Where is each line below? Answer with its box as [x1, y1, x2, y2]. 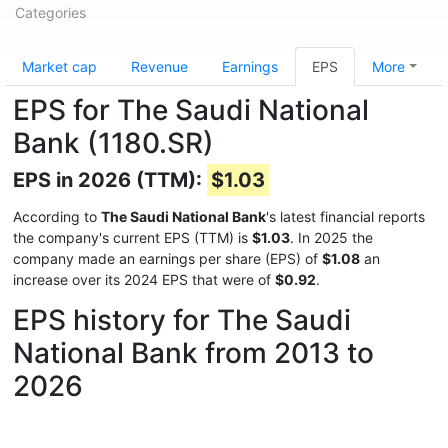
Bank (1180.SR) [13, 126, 214, 160]
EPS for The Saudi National [13, 93, 369, 127]
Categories [15, 4, 86, 21]
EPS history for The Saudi [13, 303, 351, 337]
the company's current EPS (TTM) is [13, 229, 252, 246]
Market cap [22, 58, 97, 75]
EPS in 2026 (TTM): [13, 168, 207, 192]
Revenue [131, 58, 188, 75]
